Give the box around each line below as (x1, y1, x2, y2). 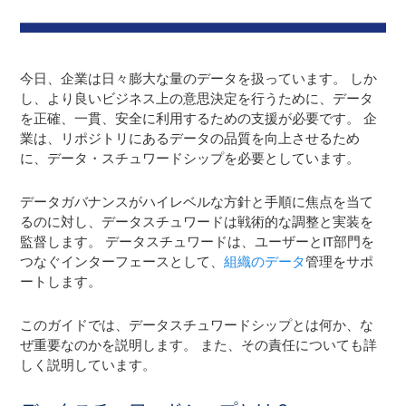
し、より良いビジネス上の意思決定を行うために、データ (20, 90, 374, 107)
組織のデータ (224, 253, 306, 270)
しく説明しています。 (20, 356, 157, 373)
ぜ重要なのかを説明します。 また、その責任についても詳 (20, 336, 378, 353)
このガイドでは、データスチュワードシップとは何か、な (20, 316, 374, 333)
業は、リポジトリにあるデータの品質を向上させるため (20, 130, 361, 147)
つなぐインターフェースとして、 (20, 253, 225, 270)
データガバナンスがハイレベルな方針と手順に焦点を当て (20, 193, 374, 210)
